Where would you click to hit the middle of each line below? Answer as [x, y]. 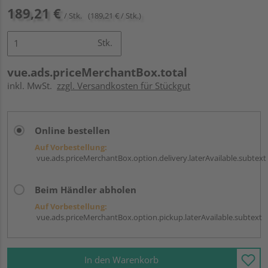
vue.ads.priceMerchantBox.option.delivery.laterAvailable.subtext [150, 158]
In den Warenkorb [121, 260]
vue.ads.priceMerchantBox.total [97, 72]
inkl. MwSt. [32, 85]
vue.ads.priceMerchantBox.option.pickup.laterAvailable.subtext [148, 217]
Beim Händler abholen [86, 189]
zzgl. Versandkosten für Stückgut [124, 85]
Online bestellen [72, 130]
